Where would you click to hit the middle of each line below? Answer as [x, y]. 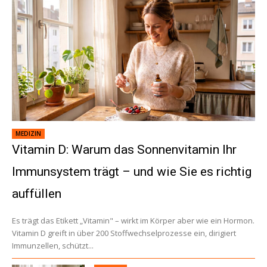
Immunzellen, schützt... [53, 246]
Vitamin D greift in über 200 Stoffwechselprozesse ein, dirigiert [124, 233]
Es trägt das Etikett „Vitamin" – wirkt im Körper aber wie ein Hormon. [133, 221]
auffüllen [37, 194]
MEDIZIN [28, 134]
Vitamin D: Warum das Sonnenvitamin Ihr [124, 150]
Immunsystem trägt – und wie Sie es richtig [132, 172]
